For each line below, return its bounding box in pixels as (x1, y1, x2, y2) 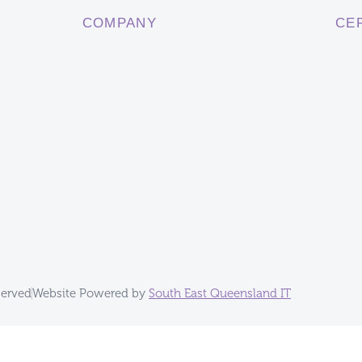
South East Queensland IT (149, 286, 291, 301)
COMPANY (82, 15, 158, 31)
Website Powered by (32, 286, 149, 301)
